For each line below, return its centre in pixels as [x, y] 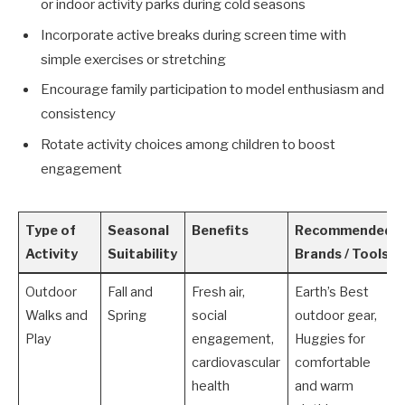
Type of [51, 230]
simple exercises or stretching [133, 59]
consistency [78, 114]
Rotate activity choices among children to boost [188, 144]
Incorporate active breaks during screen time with [193, 35]
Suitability [143, 254]
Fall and [131, 292]
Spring [127, 315]
